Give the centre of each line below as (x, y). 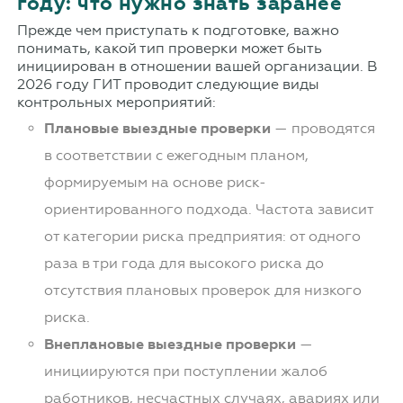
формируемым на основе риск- (155, 183)
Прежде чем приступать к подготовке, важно (178, 31)
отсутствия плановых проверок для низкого (202, 291)
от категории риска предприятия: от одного (202, 237)
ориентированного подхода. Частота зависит (208, 210)
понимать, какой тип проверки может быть (169, 49)
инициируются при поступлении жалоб (185, 372)
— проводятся (322, 129)
